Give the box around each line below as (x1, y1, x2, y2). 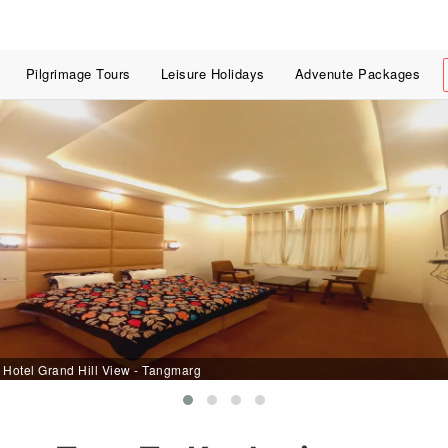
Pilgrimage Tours (25, 64, 131, 83)
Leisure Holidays (160, 64, 265, 83)
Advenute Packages (294, 64, 420, 83)
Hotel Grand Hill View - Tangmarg (3, 360, 201, 378)
